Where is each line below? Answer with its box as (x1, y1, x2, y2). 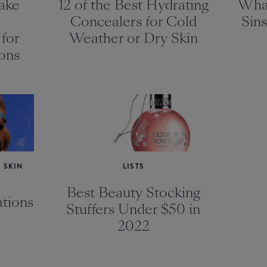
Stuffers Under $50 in (66, 200, 201, 219)
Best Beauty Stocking (66, 183, 200, 203)
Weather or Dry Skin (69, 29, 198, 48)
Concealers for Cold (70, 12, 197, 32)
